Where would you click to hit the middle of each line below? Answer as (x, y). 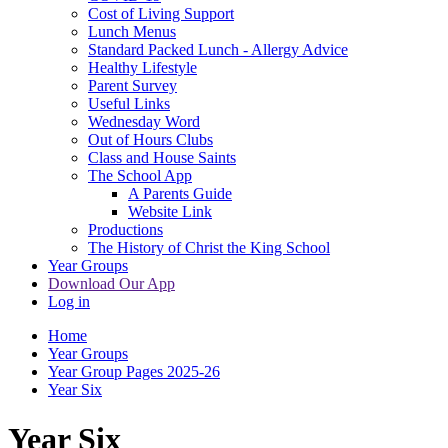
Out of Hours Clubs (150, 140)
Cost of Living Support (161, 14)
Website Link (170, 212)
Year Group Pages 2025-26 (134, 372)
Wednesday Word (144, 122)
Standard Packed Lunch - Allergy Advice (218, 50)
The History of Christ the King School (209, 248)
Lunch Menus (132, 32)
